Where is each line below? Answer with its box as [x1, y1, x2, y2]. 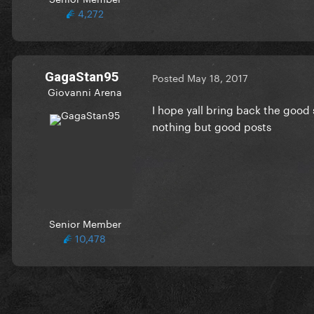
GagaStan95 [45, 68, 119, 85]
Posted [152, 69, 187, 86]
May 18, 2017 [187, 69, 248, 86]
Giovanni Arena [48, 83, 122, 99]
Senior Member [48, 214, 121, 231]
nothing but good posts [152, 116, 271, 134]
